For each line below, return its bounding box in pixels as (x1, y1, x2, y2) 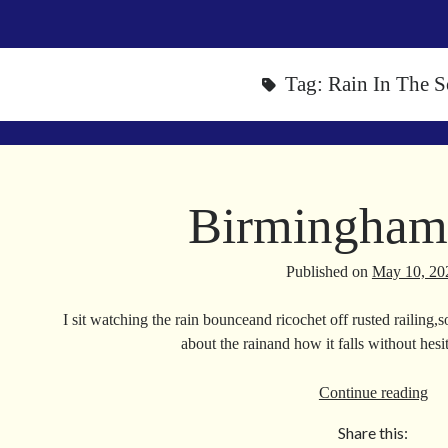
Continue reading (318, 384, 428, 401)
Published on (285, 263, 372, 280)
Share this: (338, 423, 409, 442)
